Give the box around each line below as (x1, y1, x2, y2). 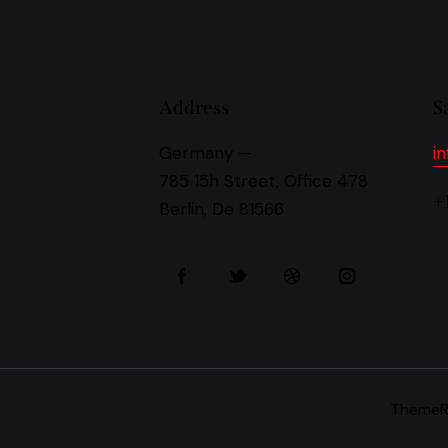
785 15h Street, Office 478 (159, 169, 369, 192)
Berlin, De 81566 (159, 197, 285, 220)
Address (159, 95, 230, 119)
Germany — (159, 141, 253, 164)
